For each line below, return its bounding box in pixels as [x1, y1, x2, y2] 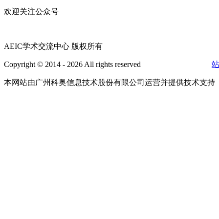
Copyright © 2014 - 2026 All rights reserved [4, 60, 143, 69]
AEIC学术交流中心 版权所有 [4, 42, 103, 51]
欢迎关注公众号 [4, 7, 59, 16]
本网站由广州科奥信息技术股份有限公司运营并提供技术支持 [4, 78, 215, 87]
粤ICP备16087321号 [143, 60, 210, 69]
